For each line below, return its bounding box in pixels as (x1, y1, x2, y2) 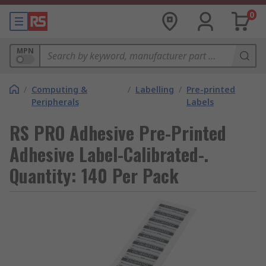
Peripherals (31, 96, 79, 107)
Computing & (31, 84, 87, 95)
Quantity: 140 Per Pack (9, 162, 179, 189)
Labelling (135, 84, 175, 95)
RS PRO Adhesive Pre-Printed (9, 119, 226, 146)
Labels (186, 96, 214, 107)
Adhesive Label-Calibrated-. (9, 141, 208, 167)
